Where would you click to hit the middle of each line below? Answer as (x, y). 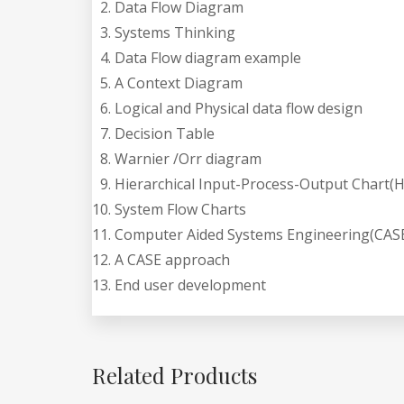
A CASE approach (172, 259)
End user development (190, 285)
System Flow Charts (180, 209)
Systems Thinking (175, 32)
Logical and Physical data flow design (239, 108)
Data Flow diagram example (208, 57)
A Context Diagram (179, 83)
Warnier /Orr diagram (188, 158)
